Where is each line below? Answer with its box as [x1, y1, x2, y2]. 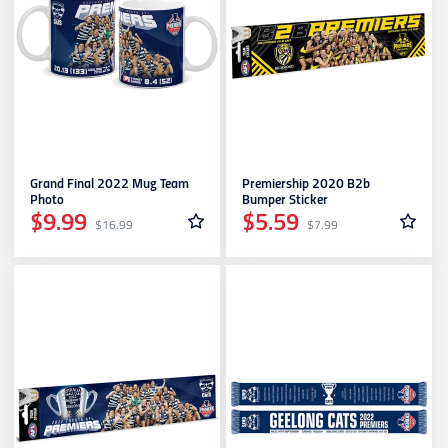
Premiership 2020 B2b [242, 177, 370, 193]
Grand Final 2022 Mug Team [30, 177, 189, 193]
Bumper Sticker [242, 193, 328, 209]
